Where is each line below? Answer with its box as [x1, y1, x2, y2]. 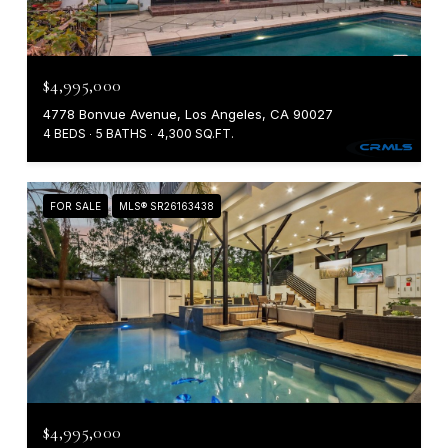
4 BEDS [43, 125, 86, 141]
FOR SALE [50, 199, 101, 212]
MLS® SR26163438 [119, 199, 214, 212]
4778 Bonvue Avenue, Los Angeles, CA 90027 [43, 105, 333, 122]
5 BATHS [96, 125, 147, 141]
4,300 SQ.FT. [157, 125, 234, 141]
